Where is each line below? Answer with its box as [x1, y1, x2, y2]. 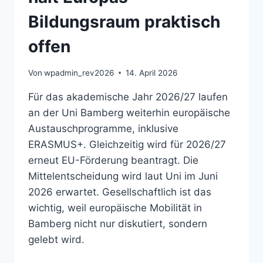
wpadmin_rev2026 [44, 68, 114, 77]
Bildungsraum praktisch [28, 12, 220, 32]
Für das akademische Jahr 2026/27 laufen [28, 90, 228, 103]
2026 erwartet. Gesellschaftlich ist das [28, 186, 211, 198]
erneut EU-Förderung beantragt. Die [28, 154, 198, 166]
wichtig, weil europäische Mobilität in [28, 201, 202, 214]
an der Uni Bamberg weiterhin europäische [28, 106, 230, 119]
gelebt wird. [28, 233, 85, 245]
